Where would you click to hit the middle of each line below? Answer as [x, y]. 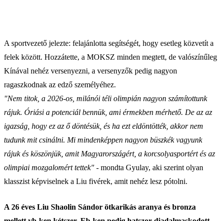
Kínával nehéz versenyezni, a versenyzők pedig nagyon [91, 71]
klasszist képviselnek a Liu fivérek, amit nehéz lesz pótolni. [96, 181]
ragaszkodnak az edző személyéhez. [60, 84]
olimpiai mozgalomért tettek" [49, 167]
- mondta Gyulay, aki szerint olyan [149, 167]
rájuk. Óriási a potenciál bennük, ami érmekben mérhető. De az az [108, 112]
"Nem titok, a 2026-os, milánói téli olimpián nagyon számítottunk [106, 98]
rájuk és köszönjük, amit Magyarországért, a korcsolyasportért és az [110, 153]
